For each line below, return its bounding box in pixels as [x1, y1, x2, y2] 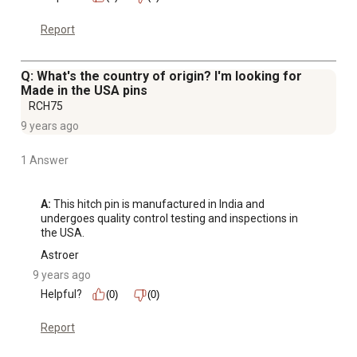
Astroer [41, 249, 79, 262]
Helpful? [41, 288, 82, 301]
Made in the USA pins [21, 83, 147, 99]
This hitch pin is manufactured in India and [51, 198, 265, 211]
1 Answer [21, 154, 69, 167]
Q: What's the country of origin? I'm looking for [21, 69, 302, 84]
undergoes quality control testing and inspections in [41, 212, 298, 226]
